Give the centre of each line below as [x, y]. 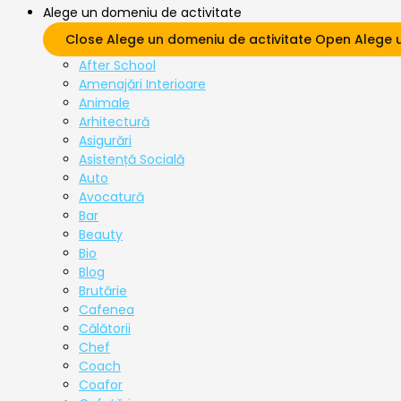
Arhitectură [114, 122]
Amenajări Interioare [142, 85]
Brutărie [103, 291]
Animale [104, 103]
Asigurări [105, 141]
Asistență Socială [132, 160]
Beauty [101, 235]
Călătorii [105, 329]
